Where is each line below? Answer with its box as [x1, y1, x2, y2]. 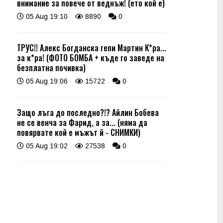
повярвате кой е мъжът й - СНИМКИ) [17, 126, 140, 138]
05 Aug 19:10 [24, 12, 68, 20]
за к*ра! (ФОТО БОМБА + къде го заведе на [17, 52, 164, 64]
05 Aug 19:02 [24, 142, 68, 150]
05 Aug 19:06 [24, 77, 68, 85]
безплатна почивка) [17, 62, 86, 74]
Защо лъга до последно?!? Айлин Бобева [17, 107, 159, 118]
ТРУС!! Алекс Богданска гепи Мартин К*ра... [17, 42, 166, 54]
